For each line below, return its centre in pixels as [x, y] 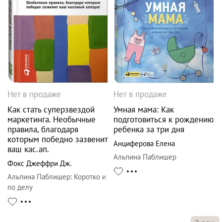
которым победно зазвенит [57, 139]
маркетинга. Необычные [52, 120]
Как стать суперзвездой [51, 110]
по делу [20, 187]
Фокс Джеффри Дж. [39, 164]
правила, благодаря [43, 130]
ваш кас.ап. [28, 149]
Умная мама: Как [144, 110]
